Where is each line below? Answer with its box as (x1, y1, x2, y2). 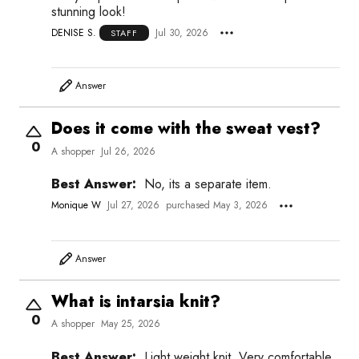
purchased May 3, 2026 (166, 198, 268, 213)
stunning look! (51, 2, 126, 21)
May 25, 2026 (101, 317, 160, 332)
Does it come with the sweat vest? (51, 117, 321, 141)
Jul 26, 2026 (101, 144, 155, 159)
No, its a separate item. (144, 175, 272, 194)
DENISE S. (51, 25, 96, 40)
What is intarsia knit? (51, 289, 220, 313)
